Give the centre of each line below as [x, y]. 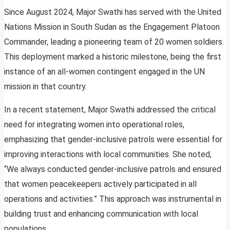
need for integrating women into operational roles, [94, 125]
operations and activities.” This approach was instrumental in [113, 199]
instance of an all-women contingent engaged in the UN [104, 72]
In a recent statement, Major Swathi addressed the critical [110, 110]
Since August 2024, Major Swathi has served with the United [113, 12]
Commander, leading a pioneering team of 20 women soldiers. [114, 42]
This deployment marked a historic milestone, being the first [113, 57]
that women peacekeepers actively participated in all [100, 184]
